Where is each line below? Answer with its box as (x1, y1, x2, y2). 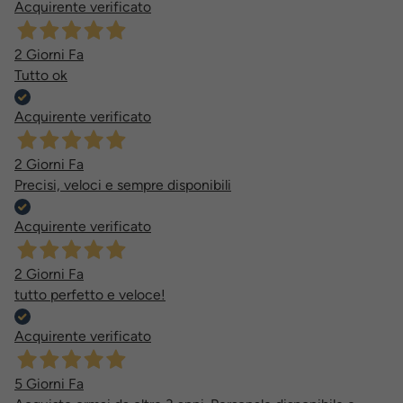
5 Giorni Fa (14, 374, 84, 392)
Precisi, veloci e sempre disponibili (14, 175, 231, 193)
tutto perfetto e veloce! (14, 285, 166, 303)
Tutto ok (14, 66, 67, 84)
